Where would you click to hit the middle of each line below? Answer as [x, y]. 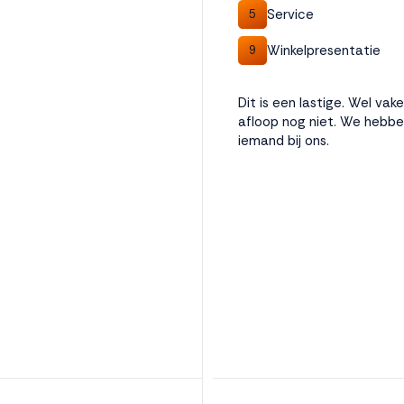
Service [290, 14]
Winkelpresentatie [324, 50]
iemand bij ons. [284, 141]
